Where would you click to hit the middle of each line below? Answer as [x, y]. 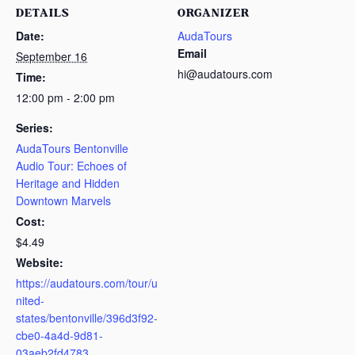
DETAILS [42, 13]
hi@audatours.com [225, 73]
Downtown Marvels [63, 200]
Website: [40, 262]
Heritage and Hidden [68, 183]
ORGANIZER [214, 13]
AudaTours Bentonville [72, 148]
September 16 [52, 56]
